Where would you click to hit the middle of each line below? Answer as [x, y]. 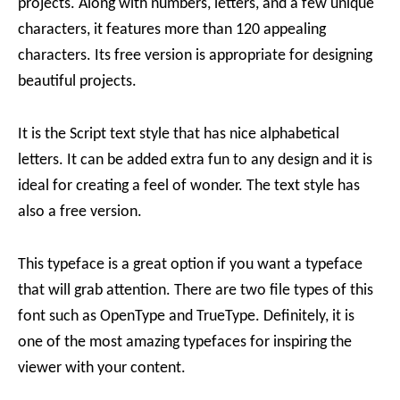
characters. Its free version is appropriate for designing [195, 56]
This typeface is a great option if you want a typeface [190, 265]
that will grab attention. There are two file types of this [196, 291]
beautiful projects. [77, 82]
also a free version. [80, 212]
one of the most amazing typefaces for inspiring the [185, 342]
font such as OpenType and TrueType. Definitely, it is [186, 317]
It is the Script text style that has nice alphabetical [179, 134]
